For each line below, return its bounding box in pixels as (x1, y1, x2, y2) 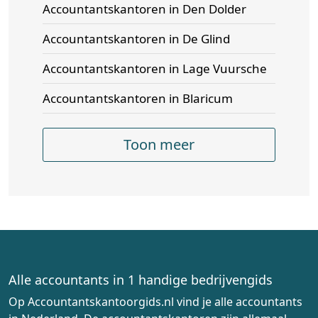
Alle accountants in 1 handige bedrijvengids (9, 271, 273, 288)
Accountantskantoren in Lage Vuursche (43, 60, 267, 77)
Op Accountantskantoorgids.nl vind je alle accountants (9, 294, 302, 309)
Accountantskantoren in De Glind (43, 31, 230, 47)
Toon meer (124, 135, 194, 154)
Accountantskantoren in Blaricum (43, 90, 233, 106)
